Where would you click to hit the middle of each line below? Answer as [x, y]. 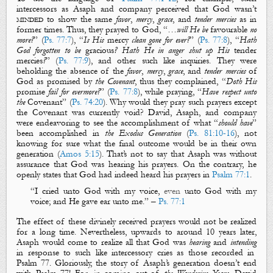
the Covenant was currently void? [82, 112]
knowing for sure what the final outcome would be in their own [136, 143]
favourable [229, 29]
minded [30, 19]
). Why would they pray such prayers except [179, 102]
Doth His [241, 81]
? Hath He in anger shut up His [174, 50]
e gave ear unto [103, 202]
